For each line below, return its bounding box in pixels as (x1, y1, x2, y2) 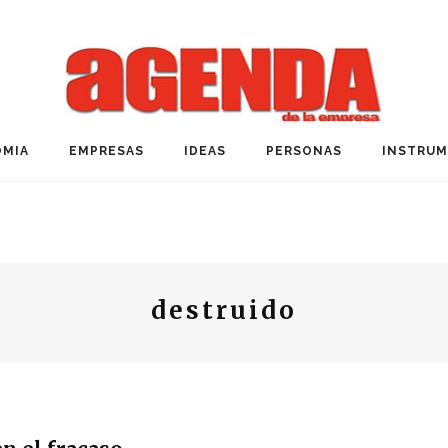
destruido (151, 295, 297, 326)
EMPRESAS (69, 144, 144, 158)
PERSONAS (266, 144, 342, 158)
